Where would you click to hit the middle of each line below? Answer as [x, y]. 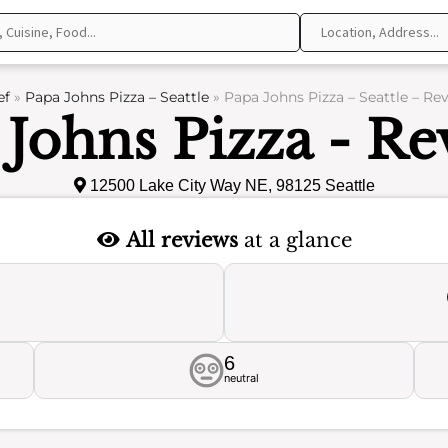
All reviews [181, 240]
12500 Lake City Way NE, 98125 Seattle [230, 185]
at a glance [294, 240]
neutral [241, 378]
